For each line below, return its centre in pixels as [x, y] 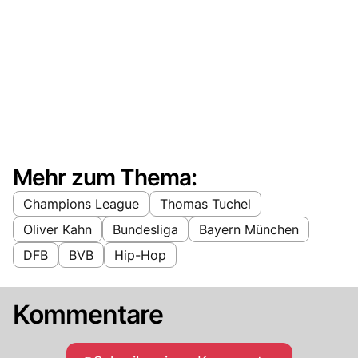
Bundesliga [145, 229]
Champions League [81, 203]
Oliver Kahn [58, 229]
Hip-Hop [140, 255]
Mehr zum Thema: [105, 177]
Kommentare [88, 314]
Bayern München [249, 229]
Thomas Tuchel [205, 203]
